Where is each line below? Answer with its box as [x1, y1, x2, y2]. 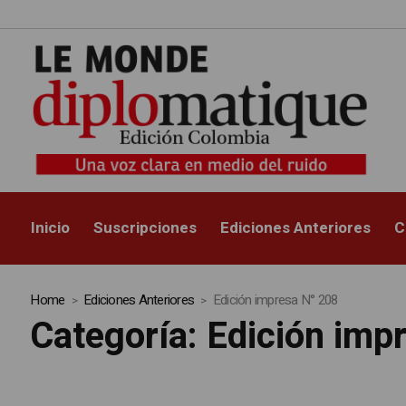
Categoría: [30, 310, 208, 364]
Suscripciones [93, 217, 198, 240]
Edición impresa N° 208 [212, 290, 338, 311]
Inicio [31, 217, 71, 240]
